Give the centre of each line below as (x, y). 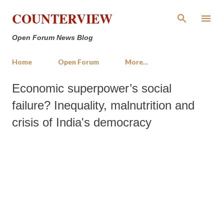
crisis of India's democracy (82, 122)
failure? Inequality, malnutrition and (103, 105)
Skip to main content (135, 12)
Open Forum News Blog (52, 37)
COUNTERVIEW (62, 18)
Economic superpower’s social (92, 88)
